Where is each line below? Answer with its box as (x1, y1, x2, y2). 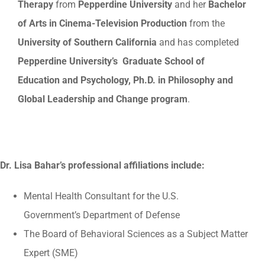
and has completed (157, 36, 239, 48)
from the (187, 17, 225, 29)
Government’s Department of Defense (24, 209, 180, 221)
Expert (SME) (24, 247, 78, 258)
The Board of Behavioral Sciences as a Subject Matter (24, 228, 248, 240)
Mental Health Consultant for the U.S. (24, 190, 179, 202)
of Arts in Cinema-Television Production (18, 17, 187, 29)
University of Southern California (18, 36, 157, 48)
